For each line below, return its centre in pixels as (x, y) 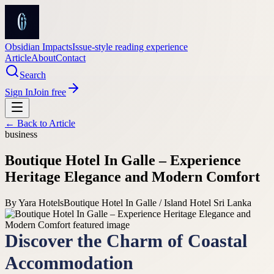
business (21, 134)
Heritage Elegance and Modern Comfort (132, 176)
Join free (50, 92)
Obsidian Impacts (39, 47)
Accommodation (69, 263)
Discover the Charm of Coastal (126, 241)
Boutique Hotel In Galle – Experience (123, 160)
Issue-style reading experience (130, 47)
